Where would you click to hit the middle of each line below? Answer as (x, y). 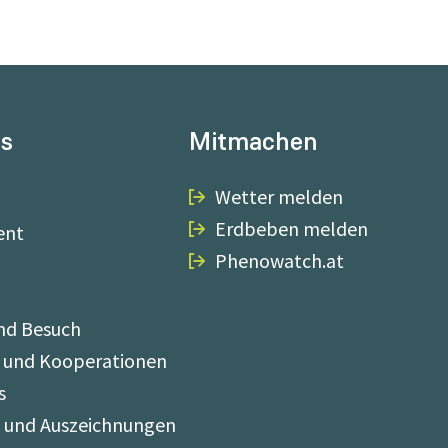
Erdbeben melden (291, 228)
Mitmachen (253, 141)
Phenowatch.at (279, 260)
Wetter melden (279, 196)
